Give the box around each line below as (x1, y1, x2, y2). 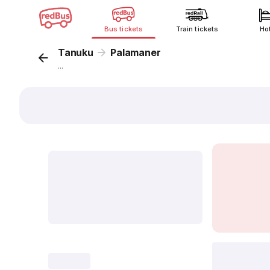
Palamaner (110, 46, 161, 58)
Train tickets (176, 25, 218, 33)
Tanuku (58, 46, 93, 58)
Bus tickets (104, 25, 143, 33)
